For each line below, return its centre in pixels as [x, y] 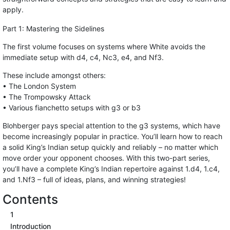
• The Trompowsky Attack [47, 97]
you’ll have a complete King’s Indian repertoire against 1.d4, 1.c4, [111, 169]
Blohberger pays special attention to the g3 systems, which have [111, 126]
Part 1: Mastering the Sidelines [53, 28]
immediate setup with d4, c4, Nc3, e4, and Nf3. [83, 57]
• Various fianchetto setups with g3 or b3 [72, 108]
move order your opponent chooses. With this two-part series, [106, 158]
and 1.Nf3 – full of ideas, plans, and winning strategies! [94, 179]
